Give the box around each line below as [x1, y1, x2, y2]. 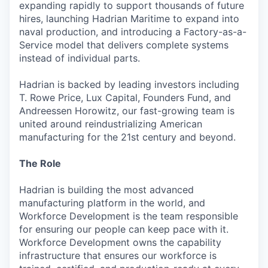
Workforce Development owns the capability [19, 236, 221, 248]
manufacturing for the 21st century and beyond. [19, 131, 236, 143]
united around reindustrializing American [19, 118, 202, 130]
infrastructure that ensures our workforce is [19, 249, 217, 261]
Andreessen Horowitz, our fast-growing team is [19, 105, 234, 117]
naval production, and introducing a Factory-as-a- [19, 26, 246, 38]
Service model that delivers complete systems [19, 39, 229, 51]
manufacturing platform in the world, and [19, 197, 205, 209]
